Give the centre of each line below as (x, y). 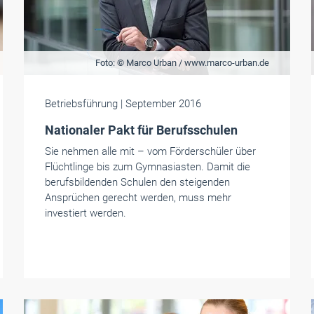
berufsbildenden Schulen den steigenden (137, 182)
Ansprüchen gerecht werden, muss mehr (138, 198)
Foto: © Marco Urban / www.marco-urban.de (182, 63)
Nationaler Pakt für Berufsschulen (141, 130)
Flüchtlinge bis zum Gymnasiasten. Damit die (147, 167)
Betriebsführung (82, 104)
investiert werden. (85, 213)
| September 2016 (161, 104)
